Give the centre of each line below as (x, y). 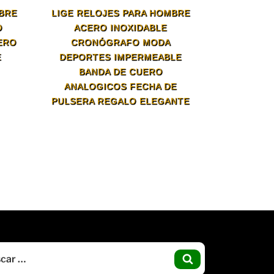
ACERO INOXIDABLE (121, 27)
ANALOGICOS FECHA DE (121, 86)
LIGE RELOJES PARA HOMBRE (120, 13)
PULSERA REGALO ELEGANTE (121, 101)
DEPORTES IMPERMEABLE (121, 57)
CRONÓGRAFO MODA (120, 42)
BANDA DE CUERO (120, 71)
